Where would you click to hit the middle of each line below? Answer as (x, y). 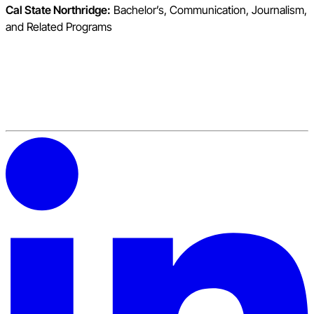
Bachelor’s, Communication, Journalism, (209, 10)
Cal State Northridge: (58, 10)
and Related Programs (59, 27)
